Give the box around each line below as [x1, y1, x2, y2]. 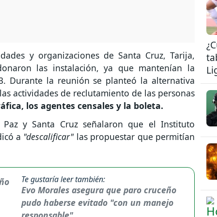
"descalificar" [23, 131, 74, 143]
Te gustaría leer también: [21, 174, 106, 185]
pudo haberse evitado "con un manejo [21, 197, 174, 209]
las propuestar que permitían [74, 131, 195, 143]
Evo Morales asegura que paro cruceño [21, 184, 177, 196]
